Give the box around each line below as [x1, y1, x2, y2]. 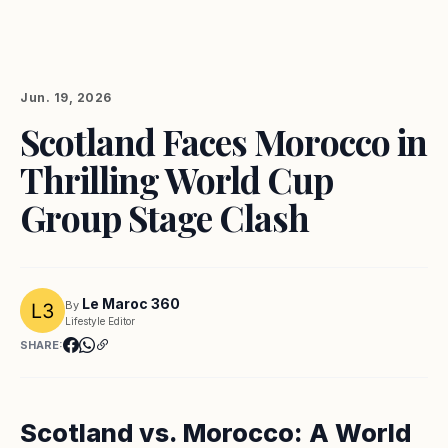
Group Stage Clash [20, 194, 309, 241]
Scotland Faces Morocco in [20, 118, 427, 165]
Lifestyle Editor [65, 314, 135, 327]
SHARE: [20, 338, 63, 352]
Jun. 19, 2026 [20, 90, 112, 105]
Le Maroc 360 [82, 294, 180, 312]
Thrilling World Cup [20, 156, 333, 203]
